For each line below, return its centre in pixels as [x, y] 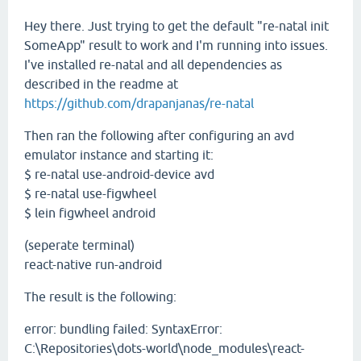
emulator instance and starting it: [119, 155]
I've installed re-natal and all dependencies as [153, 64]
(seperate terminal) [79, 245]
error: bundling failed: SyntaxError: [123, 329]
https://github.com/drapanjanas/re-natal [139, 103]
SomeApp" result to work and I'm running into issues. [176, 45]
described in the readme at [101, 84]
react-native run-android [93, 264]
